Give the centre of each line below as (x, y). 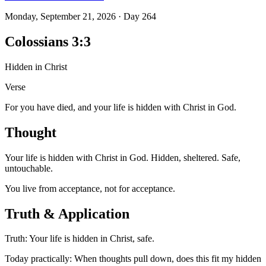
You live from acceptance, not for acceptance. (90, 188)
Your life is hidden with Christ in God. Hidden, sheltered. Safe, (123, 157)
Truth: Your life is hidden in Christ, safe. (80, 239)
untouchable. (29, 168)
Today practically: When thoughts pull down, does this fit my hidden (133, 259)
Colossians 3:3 (48, 41)
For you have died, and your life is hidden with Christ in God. (121, 107)
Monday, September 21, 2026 (60, 16)
